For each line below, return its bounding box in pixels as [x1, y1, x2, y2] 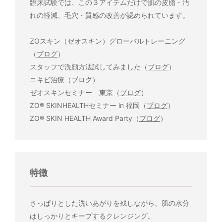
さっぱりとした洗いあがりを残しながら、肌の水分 [29, 199, 189, 208]
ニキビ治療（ [29, 75, 71, 84]
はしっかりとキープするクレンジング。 [29, 212, 155, 221]
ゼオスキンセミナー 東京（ [29, 88, 120, 97]
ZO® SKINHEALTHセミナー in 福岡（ [29, 101, 147, 110]
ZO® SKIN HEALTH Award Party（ [29, 114, 139, 123]
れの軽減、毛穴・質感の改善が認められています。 [29, 11, 189, 20]
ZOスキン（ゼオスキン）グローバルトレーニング [29, 37, 185, 46]
